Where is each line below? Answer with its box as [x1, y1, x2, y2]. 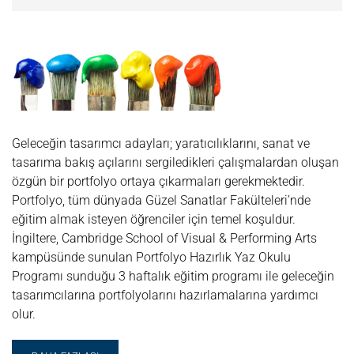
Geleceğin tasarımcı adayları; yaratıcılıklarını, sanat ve [12, 136, 310, 152]
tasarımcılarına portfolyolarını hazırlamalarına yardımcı [12, 288, 318, 303]
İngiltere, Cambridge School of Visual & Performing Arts [12, 231, 317, 247]
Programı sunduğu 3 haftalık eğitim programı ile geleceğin [12, 269, 334, 284]
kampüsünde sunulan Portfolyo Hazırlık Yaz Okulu [12, 250, 291, 265]
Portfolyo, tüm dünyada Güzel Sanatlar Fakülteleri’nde [12, 193, 311, 209]
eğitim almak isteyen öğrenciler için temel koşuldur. [12, 212, 296, 228]
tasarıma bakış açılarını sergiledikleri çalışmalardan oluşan [12, 155, 339, 171]
